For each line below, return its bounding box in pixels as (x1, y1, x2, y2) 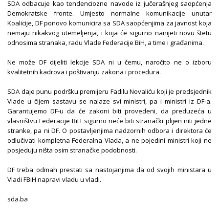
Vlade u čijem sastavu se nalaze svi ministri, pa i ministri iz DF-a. (7, 97, 212, 106)
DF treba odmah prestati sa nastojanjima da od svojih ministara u (7, 165, 212, 174)
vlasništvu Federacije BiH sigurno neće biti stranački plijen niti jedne (7, 116, 212, 125)
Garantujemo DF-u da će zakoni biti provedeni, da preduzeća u (7, 107, 212, 115)
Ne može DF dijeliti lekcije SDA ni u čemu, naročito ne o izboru (7, 58, 212, 66)
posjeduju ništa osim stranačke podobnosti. (7, 146, 137, 154)
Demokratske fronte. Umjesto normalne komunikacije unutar (7, 9, 212, 18)
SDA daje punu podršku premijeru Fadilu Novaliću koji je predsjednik (7, 87, 212, 96)
